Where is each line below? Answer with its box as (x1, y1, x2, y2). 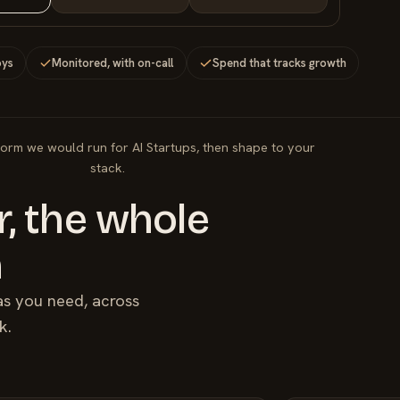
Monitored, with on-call (52, 55, 174, 71)
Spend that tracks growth (212, 55, 346, 71)
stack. (89, 160, 125, 177)
